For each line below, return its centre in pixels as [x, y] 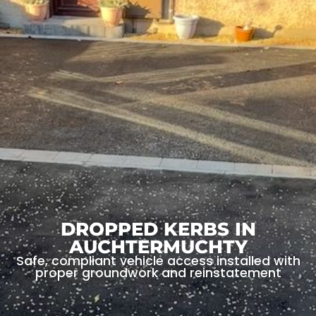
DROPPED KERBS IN [158, 229]
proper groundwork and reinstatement [158, 273]
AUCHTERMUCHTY [158, 247]
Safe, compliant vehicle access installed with [158, 261]
